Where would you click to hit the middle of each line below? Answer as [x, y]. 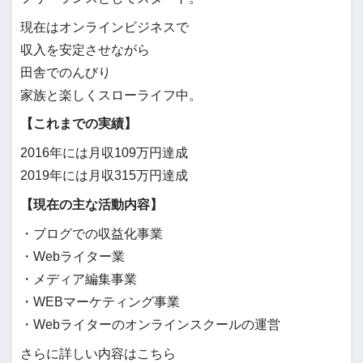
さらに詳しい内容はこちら [98, 353]
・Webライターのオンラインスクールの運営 [150, 324]
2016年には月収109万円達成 [104, 153]
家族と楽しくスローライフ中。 [111, 95]
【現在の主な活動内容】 [92, 205]
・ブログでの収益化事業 [92, 233]
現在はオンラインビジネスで [105, 27]
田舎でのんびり [66, 72]
